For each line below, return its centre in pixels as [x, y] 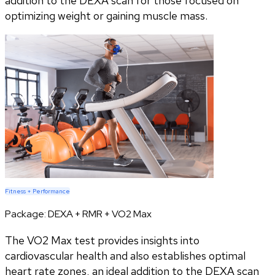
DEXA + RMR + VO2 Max [100, 214]
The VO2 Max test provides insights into [102, 240]
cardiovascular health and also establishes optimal [125, 255]
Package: [26, 214]
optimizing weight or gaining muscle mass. [106, 15]
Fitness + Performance [37, 191]
